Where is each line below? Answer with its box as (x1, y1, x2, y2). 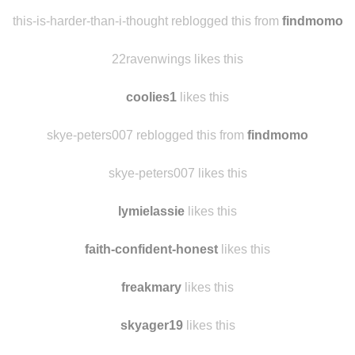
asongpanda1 (109, 2, 193, 15)
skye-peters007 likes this (108, 230, 247, 243)
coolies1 (126, 154, 177, 167)
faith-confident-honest (85, 306, 218, 319)
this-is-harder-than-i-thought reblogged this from (12, 78, 282, 91)
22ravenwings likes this (112, 116, 243, 129)
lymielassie (118, 268, 185, 281)
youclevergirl (112, 40, 191, 53)
